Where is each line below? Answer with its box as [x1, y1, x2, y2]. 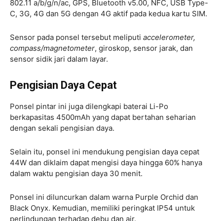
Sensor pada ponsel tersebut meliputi [10, 33, 143, 42]
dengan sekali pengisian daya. [10, 123, 116, 133]
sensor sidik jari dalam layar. [10, 54, 108, 64]
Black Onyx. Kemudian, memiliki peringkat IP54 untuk [10, 203, 195, 213]
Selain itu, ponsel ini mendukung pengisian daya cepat [10, 147, 199, 157]
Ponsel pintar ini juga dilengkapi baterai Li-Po [10, 102, 168, 111]
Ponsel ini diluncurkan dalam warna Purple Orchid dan [10, 192, 198, 202]
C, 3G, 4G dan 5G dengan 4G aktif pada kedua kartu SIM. [10, 9, 209, 19]
